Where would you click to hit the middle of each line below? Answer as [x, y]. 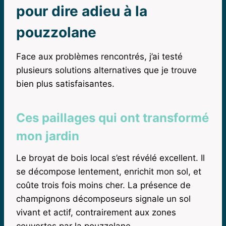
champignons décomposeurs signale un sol [103, 199]
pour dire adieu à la [82, 11]
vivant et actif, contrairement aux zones [96, 212]
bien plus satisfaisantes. [65, 83]
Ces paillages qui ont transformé [112, 118]
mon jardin [48, 136]
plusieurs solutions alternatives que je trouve [106, 70]
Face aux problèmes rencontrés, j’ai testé [99, 56]
